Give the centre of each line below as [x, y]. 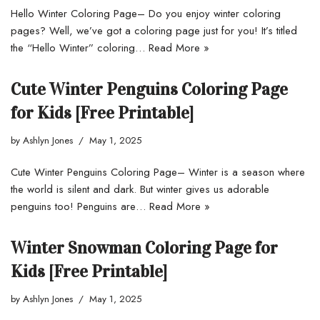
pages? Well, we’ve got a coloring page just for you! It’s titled [154, 30]
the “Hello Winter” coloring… [80, 47]
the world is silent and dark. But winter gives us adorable [140, 189]
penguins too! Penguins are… [80, 206]
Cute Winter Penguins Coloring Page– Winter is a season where [158, 172]
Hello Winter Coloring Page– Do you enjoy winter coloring [146, 13]
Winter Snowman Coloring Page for [144, 247]
